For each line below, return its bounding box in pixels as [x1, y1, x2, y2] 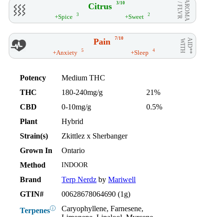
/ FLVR [176, 1, 183, 19]
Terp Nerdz [62, 175, 97, 184]
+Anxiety [52, 48, 77, 56]
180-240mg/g [62, 88, 103, 96]
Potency [20, 73, 46, 82]
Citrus [88, 1, 112, 11]
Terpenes [20, 206, 50, 215]
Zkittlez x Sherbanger [62, 131, 128, 140]
